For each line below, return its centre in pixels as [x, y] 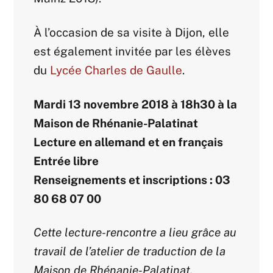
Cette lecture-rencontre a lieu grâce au [135, 232]
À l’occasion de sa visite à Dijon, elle [132, 32]
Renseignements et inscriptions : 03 [132, 179]
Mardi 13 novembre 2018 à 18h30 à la [136, 104]
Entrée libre [66, 161]
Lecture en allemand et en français [129, 142]
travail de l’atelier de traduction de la [130, 251]
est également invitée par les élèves [133, 51]
